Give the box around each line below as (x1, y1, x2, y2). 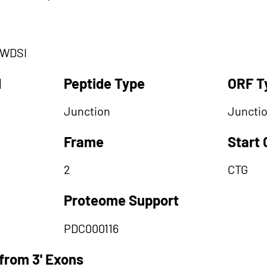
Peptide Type (64, 74, 145, 92)
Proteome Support (64, 191, 179, 209)
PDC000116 (64, 221, 119, 235)
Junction (64, 104, 110, 118)
